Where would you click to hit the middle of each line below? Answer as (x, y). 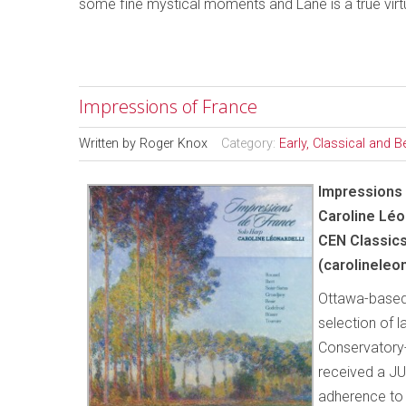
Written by (109, 144)
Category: (250, 144)
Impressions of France (168, 106)
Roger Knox (174, 144)
